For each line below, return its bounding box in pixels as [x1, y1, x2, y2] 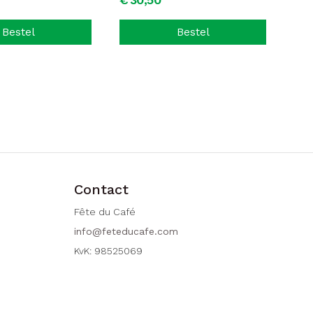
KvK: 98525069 [73, 245, 143, 256]
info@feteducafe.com [73, 226, 178, 237]
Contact [73, 181, 129, 198]
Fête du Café [73, 206, 136, 217]
